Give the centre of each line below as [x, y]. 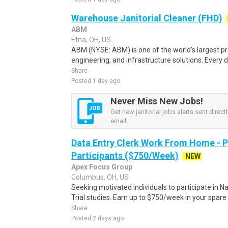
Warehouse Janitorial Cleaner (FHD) [147, 18]
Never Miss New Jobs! [157, 101]
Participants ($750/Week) [125, 155]
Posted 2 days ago [97, 218]
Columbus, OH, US [100, 177]
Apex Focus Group [102, 167]
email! [119, 121]
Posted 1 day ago [96, 81]
